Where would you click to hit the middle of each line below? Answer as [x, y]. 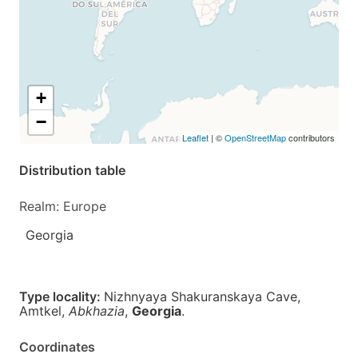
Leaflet [195, 137]
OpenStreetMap [255, 137]
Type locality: [62, 296]
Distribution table [72, 170]
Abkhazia [97, 311]
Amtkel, [44, 311]
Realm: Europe [63, 206]
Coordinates [57, 347]
